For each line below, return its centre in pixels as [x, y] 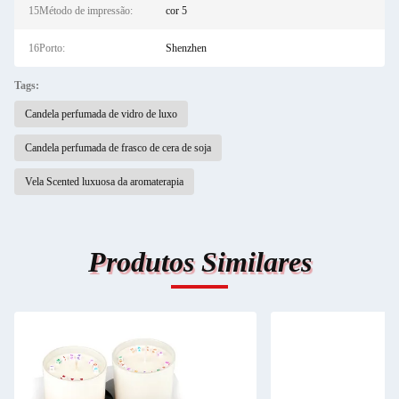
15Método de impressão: [81, 11]
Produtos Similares [199, 262]
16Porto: [47, 48]
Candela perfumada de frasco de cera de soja [118, 148]
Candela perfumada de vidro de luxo [101, 114]
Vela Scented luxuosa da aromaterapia [104, 182]
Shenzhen [186, 48]
